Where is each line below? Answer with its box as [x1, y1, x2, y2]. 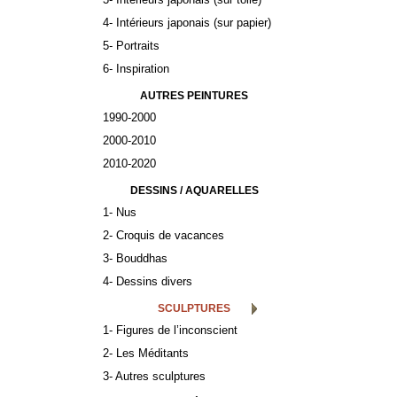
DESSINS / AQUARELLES [129, 184, 259, 197]
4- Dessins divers [103, 275, 192, 288]
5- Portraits [103, 39, 160, 52]
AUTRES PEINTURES [140, 90, 248, 102]
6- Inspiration [103, 62, 169, 75]
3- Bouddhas [103, 252, 167, 265]
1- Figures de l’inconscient [103, 323, 237, 337]
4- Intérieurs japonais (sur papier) [103, 16, 271, 29]
